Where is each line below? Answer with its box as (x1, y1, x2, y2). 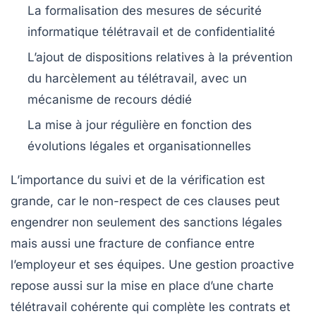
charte (237, 278, 274, 293)
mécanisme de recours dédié (28, 92, 192, 107)
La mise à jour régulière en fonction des (28, 117, 252, 132)
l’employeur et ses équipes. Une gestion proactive (11, 257, 294, 272)
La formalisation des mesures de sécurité (28, 3, 262, 18)
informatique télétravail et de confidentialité (28, 24, 275, 39)
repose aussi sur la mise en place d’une (11, 278, 237, 293)
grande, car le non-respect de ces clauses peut (11, 193, 280, 208)
